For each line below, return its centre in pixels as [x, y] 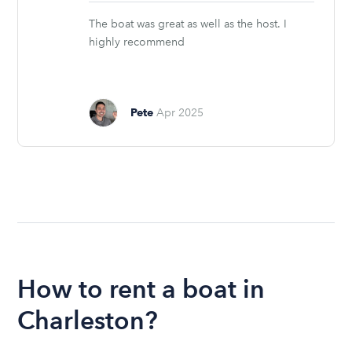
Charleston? [88, 321]
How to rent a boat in [141, 289]
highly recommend [137, 42]
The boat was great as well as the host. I [188, 24]
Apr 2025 [180, 113]
